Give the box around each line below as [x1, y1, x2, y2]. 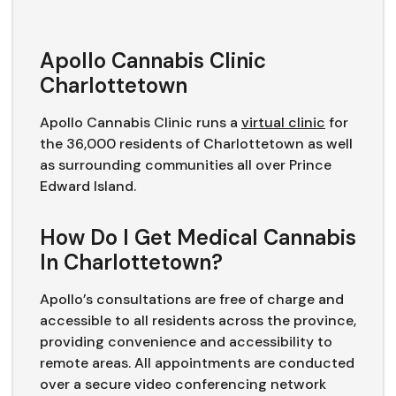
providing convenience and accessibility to [40, 331, 332, 351]
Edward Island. [40, 176, 140, 195]
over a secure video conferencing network [40, 374, 326, 393]
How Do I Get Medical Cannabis [40, 223, 356, 251]
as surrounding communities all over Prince [40, 155, 331, 174]
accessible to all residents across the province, [40, 310, 356, 330]
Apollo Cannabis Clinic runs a [40, 112, 241, 132]
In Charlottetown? [40, 247, 223, 276]
